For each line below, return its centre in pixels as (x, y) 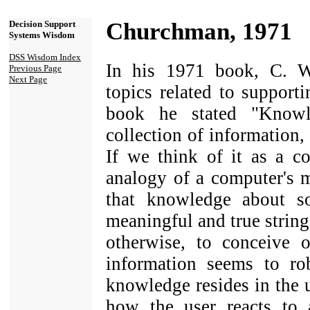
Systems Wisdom (42, 35)
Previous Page (35, 68)
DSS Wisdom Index (45, 57)
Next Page (28, 79)
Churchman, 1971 (199, 31)
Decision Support (42, 24)
